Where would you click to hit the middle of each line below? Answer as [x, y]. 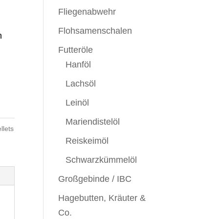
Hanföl [78, 65]
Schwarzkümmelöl [101, 160]
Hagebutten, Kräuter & [102, 198]
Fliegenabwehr [87, 12]
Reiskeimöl [87, 141]
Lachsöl [81, 84]
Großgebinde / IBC [95, 179]
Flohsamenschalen [95, 31]
